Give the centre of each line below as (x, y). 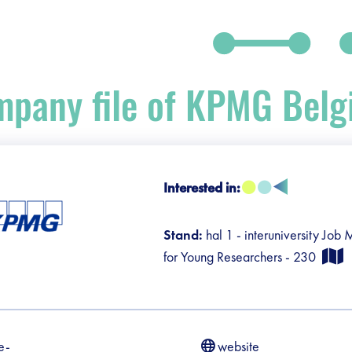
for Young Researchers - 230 (242, 257)
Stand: (184, 235)
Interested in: (202, 187)
